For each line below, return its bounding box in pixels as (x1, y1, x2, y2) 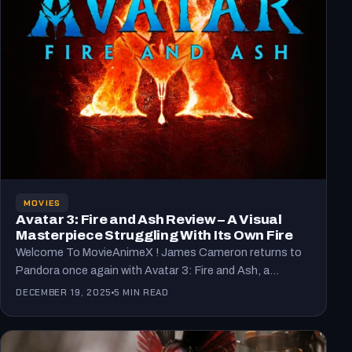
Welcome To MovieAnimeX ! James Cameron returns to (16, 246, 302, 259)
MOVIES (23, 196, 61, 208)
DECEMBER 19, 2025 (16, 286, 112, 299)
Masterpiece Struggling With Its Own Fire (16, 228, 293, 244)
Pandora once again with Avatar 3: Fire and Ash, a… (16, 264, 280, 277)
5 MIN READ (113, 286, 169, 299)
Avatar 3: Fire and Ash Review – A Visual (16, 212, 282, 228)
